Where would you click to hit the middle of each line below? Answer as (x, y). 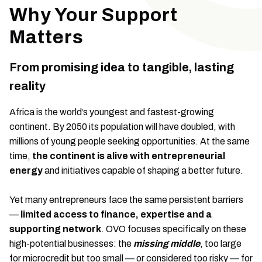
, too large (221, 244)
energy (26, 170)
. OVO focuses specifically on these (174, 229)
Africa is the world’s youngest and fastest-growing (112, 112)
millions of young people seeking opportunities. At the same (130, 141)
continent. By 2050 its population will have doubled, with (122, 127)
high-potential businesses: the (71, 244)
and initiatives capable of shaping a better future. (143, 170)
